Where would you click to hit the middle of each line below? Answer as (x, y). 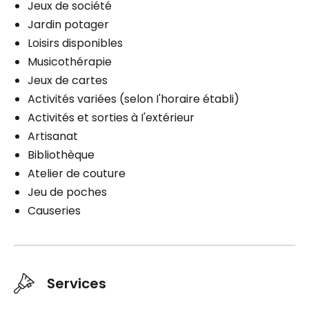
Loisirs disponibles (75, 43)
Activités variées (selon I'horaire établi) (133, 99)
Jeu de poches (67, 192)
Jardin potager (68, 25)
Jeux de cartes (68, 81)
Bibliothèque (61, 155)
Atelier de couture (77, 174)
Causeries (54, 211)
